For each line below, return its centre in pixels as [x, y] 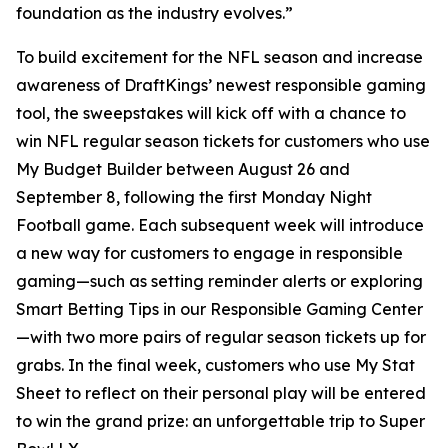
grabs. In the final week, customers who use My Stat [215, 365]
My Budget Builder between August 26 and [183, 169]
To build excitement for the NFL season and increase [219, 57]
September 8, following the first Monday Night [194, 197]
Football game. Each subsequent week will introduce [220, 225]
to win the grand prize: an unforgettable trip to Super [220, 421]
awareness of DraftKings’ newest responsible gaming [221, 85]
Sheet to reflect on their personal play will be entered [221, 393]
